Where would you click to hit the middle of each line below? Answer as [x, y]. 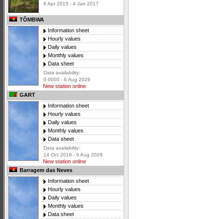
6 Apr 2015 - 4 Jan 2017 [71, 4]
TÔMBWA [31, 20]
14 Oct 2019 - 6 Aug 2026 [73, 155]
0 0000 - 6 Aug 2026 [67, 80]
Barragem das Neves [45, 170]
